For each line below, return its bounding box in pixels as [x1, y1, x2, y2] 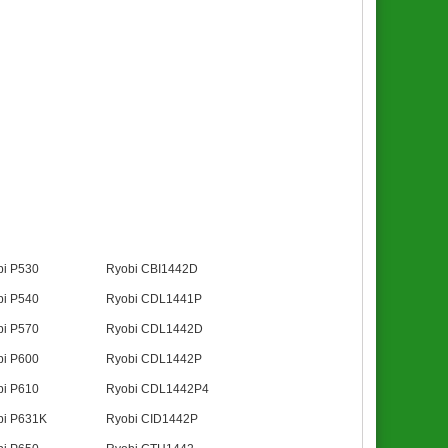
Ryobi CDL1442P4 [105, 382, 209, 397]
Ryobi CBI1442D [105, 262, 198, 277]
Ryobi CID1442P [105, 412, 198, 427]
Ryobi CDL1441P [105, 292, 202, 307]
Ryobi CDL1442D [105, 322, 203, 337]
